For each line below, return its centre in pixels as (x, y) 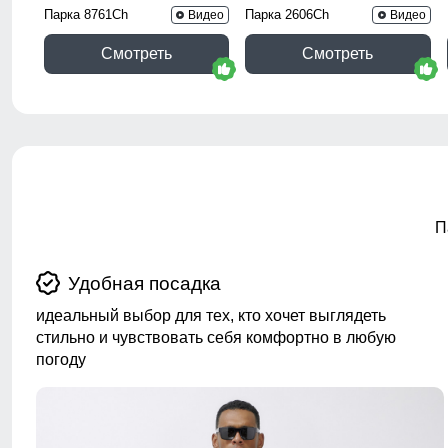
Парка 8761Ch (86, 14)
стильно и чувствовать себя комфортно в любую (216, 338)
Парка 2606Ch (287, 14)
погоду (61, 360)
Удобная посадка (144, 284)
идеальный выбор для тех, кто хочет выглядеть (211, 316)
